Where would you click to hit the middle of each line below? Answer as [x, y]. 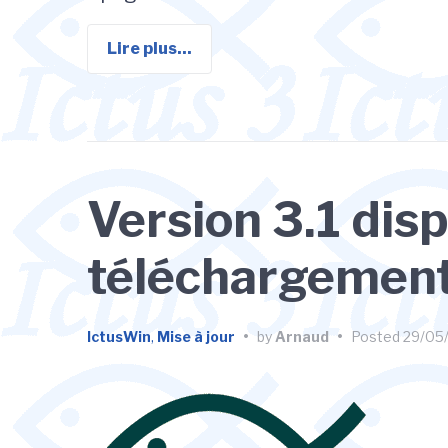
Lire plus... [149, 48]
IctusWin [119, 336]
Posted [377, 336]
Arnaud [302, 336]
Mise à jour [196, 336]
